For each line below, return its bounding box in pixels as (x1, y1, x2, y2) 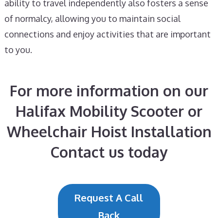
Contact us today (51, 143, 167, 161)
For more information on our (10, 81, 208, 100)
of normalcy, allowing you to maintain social (4, 13, 181, 24)
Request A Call (74, 191, 144, 204)
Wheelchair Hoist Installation (6, 122, 212, 141)
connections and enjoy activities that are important (4, 29, 211, 39)
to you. (4, 44, 32, 55)
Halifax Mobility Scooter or (16, 102, 202, 120)
